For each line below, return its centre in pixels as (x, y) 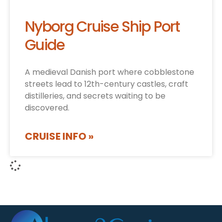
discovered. (47, 108)
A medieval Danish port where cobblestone (110, 72)
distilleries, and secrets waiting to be (95, 96)
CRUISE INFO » (59, 137)
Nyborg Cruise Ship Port (102, 27)
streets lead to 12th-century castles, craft (107, 84)
